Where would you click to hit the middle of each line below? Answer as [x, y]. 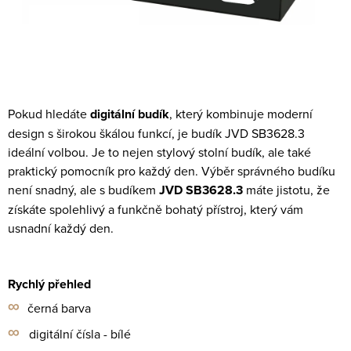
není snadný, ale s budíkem [82, 190]
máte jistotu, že [286, 190]
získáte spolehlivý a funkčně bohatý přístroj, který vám [156, 209]
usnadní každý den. [61, 228]
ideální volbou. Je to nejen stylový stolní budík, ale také [159, 152]
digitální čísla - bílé [80, 334]
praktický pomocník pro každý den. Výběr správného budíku [172, 171]
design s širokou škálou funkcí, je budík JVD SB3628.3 [156, 133]
